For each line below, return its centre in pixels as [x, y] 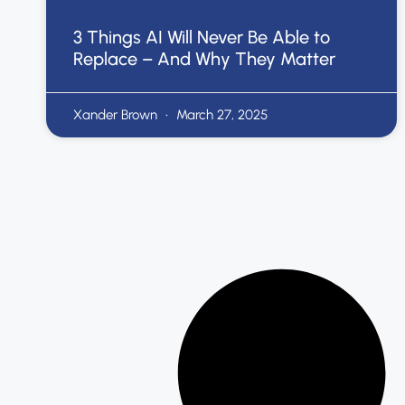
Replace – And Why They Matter [204, 58]
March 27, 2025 [220, 114]
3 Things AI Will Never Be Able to [202, 37]
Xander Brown [117, 114]
